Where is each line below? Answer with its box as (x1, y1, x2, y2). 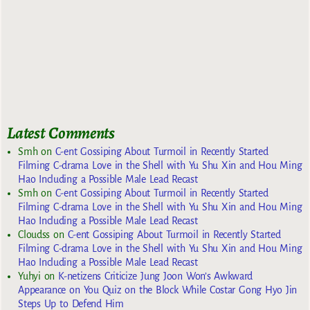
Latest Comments (7, 122, 115, 145)
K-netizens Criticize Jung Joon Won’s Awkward (58, 271, 253, 282)
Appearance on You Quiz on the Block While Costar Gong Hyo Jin (18, 284, 298, 296)
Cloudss (18, 229, 50, 241)
